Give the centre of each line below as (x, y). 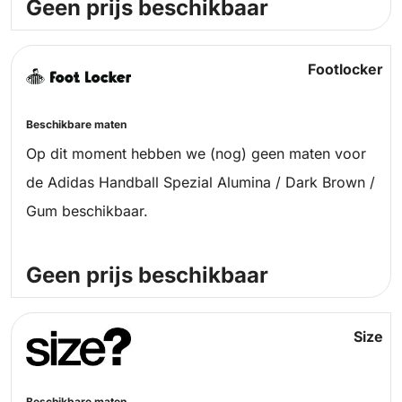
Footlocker (345, 70)
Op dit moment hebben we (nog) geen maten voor (196, 154)
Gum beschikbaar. (87, 211)
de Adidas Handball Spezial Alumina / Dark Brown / (201, 183)
